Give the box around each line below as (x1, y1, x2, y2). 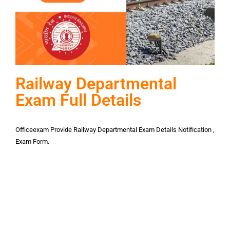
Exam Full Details (15, 90, 141, 110)
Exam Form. (15, 138, 49, 145)
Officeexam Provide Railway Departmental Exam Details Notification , (15, 126, 215, 133)
